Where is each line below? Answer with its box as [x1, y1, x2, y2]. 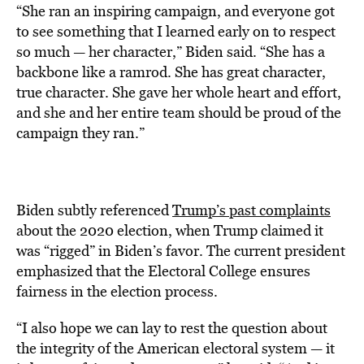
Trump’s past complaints [172, 200, 331, 220]
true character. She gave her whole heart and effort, [16, 82, 341, 102]
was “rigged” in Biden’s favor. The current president [16, 240, 345, 261]
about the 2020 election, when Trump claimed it [16, 220, 323, 240]
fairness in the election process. [16, 281, 218, 301]
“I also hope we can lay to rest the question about [16, 318, 327, 338]
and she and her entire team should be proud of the [16, 102, 341, 123]
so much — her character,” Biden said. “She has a [16, 41, 325, 62]
